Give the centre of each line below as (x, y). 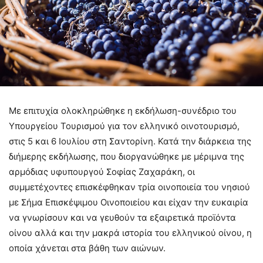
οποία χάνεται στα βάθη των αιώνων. (87, 248)
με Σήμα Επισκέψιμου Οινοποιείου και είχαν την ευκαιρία (129, 202)
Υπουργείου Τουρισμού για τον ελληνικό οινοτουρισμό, (124, 126)
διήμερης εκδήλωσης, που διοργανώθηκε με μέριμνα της (127, 156)
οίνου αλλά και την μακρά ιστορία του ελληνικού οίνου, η (130, 232)
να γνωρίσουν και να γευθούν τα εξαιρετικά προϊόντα (122, 217)
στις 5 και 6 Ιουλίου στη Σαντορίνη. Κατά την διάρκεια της (130, 141)
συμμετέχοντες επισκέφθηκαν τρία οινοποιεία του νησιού (129, 187)
